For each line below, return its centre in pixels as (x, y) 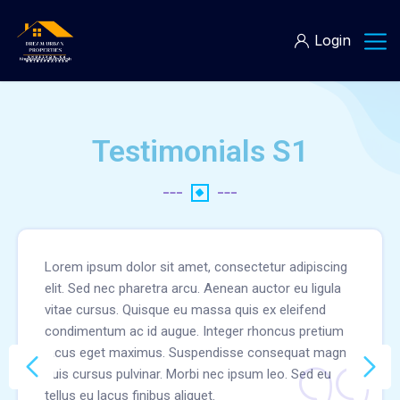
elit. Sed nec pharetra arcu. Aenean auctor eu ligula (193, 288)
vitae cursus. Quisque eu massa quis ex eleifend (185, 310)
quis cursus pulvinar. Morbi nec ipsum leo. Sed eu (188, 374)
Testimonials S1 (200, 151)
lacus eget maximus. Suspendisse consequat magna (199, 353)
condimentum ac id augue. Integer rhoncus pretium (194, 331)
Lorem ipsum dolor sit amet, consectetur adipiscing (196, 267)
